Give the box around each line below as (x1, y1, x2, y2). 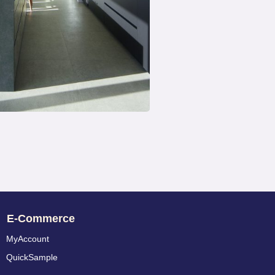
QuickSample (6, 252, 58, 263)
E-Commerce (7, 212, 75, 225)
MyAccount (6, 234, 49, 244)
